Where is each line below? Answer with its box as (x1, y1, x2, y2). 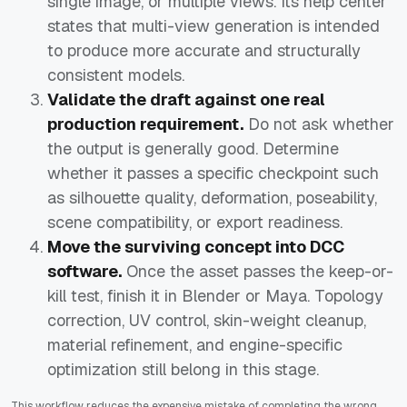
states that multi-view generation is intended (47, 15, 380, 37)
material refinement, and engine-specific (47, 334, 342, 356)
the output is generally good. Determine (47, 138, 339, 160)
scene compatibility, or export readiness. (47, 212, 342, 233)
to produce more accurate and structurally (47, 40, 361, 62)
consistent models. (47, 65, 184, 86)
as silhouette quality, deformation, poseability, (47, 187, 377, 209)
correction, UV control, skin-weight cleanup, (47, 310, 366, 332)
